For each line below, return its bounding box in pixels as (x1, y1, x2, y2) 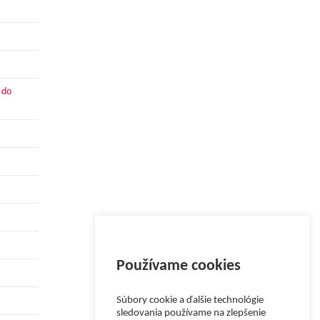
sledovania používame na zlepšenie (116, 308, 266, 319)
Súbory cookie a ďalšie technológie (116, 295, 264, 306)
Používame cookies (116, 258, 241, 274)
